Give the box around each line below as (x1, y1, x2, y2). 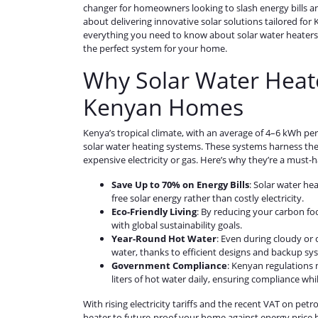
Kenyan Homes (83, 92, 243, 123)
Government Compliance (111, 259, 227, 273)
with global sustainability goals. (111, 219, 242, 232)
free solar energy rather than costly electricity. (111, 192, 304, 205)
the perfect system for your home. (83, 42, 227, 55)
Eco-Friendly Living (111, 205, 197, 219)
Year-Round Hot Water (111, 232, 216, 246)
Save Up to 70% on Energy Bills (111, 178, 249, 192)
